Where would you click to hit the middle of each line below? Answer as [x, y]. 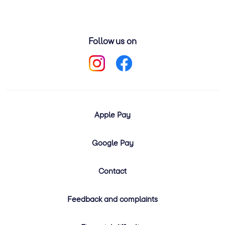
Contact [113, 171]
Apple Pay [113, 114]
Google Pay [113, 142]
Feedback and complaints [113, 199]
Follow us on [113, 41]
